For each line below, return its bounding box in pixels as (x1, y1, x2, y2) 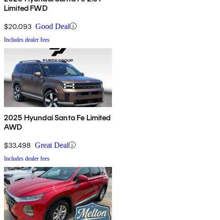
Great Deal (35, 140, 69, 149)
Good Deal (35, 22, 70, 30)
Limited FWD (4, 3, 48, 13)
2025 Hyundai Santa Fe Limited (4, 112, 111, 122)
